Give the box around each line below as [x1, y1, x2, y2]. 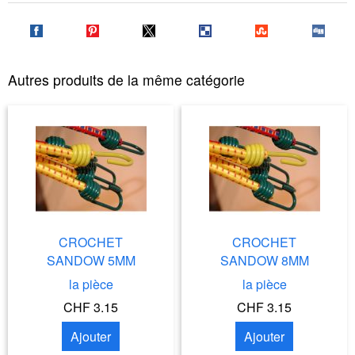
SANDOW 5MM [46, 251, 136, 270]
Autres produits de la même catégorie [8, 69, 245, 90]
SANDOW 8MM [219, 251, 309, 270]
